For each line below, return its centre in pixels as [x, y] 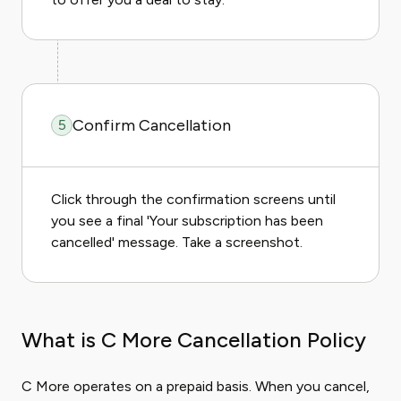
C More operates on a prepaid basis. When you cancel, [196, 386]
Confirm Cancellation [152, 125]
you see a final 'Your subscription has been [187, 221]
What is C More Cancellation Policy [194, 340]
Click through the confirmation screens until [193, 199]
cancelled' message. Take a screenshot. [177, 242]
